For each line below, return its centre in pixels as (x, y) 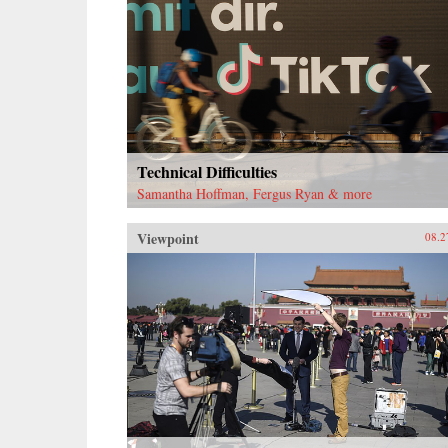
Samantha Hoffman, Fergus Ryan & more (254, 193)
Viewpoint (168, 238)
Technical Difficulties (207, 171)
